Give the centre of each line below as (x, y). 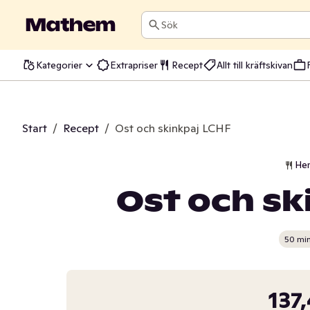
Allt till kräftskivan (255, 65)
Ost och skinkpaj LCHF (173, 128)
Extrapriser (134, 65)
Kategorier (59, 65)
